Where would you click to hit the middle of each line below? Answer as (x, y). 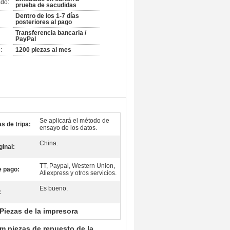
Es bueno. (54, 188)
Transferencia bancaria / (51, 33)
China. (49, 143)
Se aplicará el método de (74, 121)
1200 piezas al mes (43, 50)
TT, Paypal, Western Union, (77, 166)
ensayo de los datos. (68, 128)
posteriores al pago (44, 22)
